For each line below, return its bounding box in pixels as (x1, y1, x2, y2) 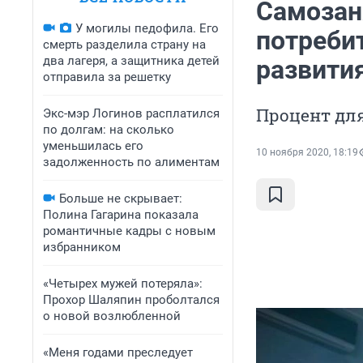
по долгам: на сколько (43, 122, 174, 137)
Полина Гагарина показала (43, 207, 199, 222)
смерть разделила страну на (43, 37, 206, 52)
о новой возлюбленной (43, 309, 181, 323)
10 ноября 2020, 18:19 (256, 147, 358, 159)
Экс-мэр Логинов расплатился (43, 106, 220, 121)
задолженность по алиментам (43, 155, 220, 169)
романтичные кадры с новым (43, 224, 216, 238)
